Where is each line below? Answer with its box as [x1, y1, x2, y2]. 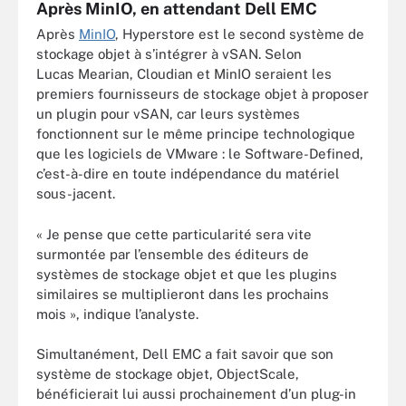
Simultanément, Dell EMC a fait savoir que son [36, 346, 333, 362]
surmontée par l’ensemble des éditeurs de [36, 246, 309, 262]
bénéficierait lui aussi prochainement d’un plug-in [36, 386, 356, 401]
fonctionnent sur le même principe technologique [36, 126, 355, 141]
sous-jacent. [36, 186, 115, 201]
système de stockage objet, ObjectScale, [36, 366, 299, 382]
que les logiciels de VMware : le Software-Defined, [36, 146, 363, 161]
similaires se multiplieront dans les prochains [36, 285, 329, 302]
